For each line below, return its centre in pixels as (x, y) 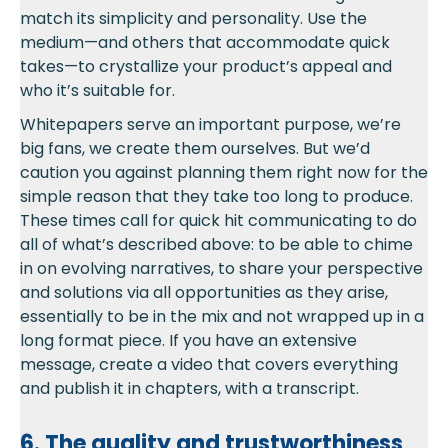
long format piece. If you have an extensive (188, 341)
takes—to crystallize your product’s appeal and (206, 67)
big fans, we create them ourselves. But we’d (195, 149)
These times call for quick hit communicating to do (218, 221)
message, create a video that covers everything (209, 365)
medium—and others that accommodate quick (205, 43)
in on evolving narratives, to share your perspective (221, 269)
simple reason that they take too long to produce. (216, 197)
